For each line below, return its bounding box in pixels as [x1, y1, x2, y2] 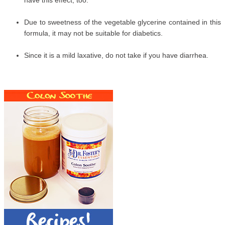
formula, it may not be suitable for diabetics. [24, 29, 163, 38]
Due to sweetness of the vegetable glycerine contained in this [24, 18, 221, 27]
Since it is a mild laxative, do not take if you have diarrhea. [24, 51, 208, 60]
